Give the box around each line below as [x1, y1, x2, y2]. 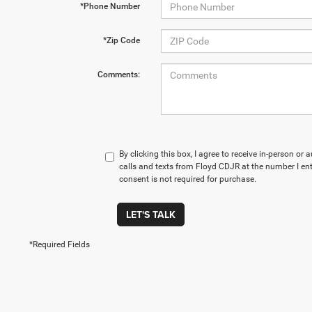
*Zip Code [102, 36, 140, 45]
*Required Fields [29, 240, 90, 249]
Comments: [97, 70, 140, 79]
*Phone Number [79, 1, 140, 11]
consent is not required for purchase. [118, 174, 256, 184]
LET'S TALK [125, 208, 175, 221]
